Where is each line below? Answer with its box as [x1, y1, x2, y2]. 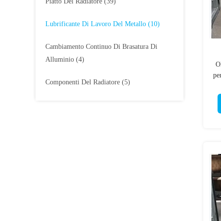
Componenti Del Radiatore [45, 78, 120, 86]
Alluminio [45, 56, 74, 63]
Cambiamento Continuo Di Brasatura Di [45, 43, 157, 50]
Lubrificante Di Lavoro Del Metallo [45, 20, 146, 28]
